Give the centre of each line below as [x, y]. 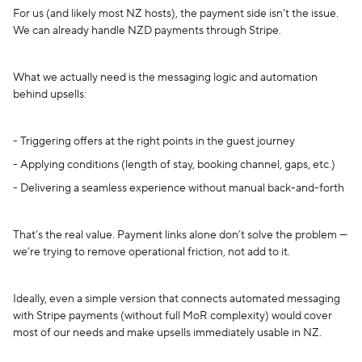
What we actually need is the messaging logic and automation [165, 78]
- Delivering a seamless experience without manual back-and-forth [179, 189]
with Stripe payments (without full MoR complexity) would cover [173, 316]
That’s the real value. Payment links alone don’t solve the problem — [180, 236]
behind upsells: [50, 95]
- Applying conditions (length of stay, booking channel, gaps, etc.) [174, 165]
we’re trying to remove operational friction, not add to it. [152, 253]
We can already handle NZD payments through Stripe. [147, 31]
